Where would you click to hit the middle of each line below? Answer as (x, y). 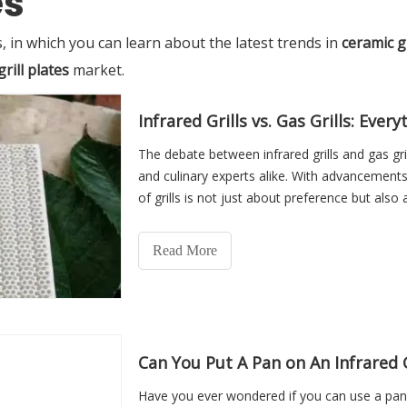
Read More (185, 250)
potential (164, 219)
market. (97, 70)
